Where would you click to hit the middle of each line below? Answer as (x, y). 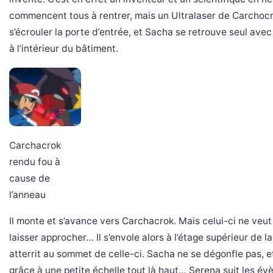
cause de (30, 178)
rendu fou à (35, 162)
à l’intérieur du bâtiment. (64, 48)
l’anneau (27, 195)
